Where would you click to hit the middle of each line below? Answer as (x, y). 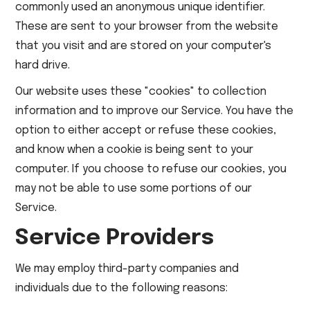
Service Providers (115, 238)
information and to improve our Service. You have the (155, 111)
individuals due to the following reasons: (122, 288)
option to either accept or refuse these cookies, (146, 130)
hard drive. (43, 65)
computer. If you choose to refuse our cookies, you (151, 169)
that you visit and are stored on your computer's (144, 46)
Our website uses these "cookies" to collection (141, 92)
